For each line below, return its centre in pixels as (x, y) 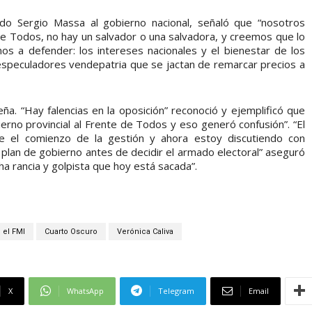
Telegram (176, 290)
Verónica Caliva (145, 231)
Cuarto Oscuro (71, 231)
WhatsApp (85, 290)
